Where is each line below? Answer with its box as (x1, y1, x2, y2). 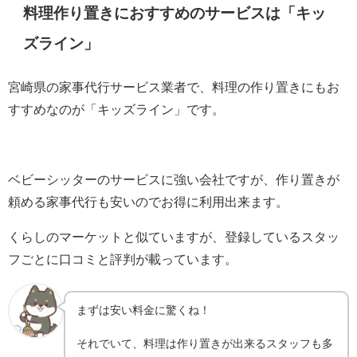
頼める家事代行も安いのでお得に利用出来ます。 (8, 195, 288, 209)
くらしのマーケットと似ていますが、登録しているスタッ (8, 230, 339, 244)
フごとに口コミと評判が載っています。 (8, 253, 237, 266)
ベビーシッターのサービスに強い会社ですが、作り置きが (8, 173, 339, 186)
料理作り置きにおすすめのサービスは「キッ (23, 6, 327, 22)
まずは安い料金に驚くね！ (76, 304, 211, 316)
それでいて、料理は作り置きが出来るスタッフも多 (76, 338, 334, 349)
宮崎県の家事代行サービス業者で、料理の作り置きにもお (8, 80, 339, 94)
